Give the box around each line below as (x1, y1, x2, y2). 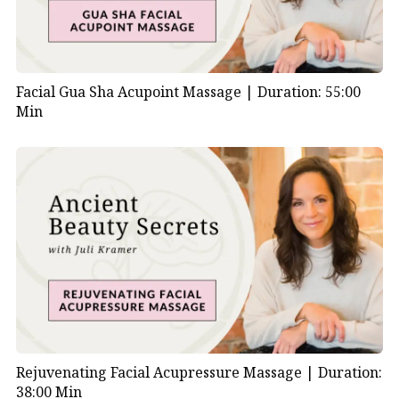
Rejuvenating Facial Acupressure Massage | (15, 362, 318, 383)
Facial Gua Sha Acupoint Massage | (15, 82, 257, 102)
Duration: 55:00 (256, 82, 361, 102)
